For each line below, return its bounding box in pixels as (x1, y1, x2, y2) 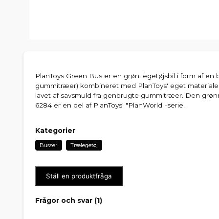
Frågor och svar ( (35, 196, 97, 205)
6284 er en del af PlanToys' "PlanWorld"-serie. (35, 101, 185, 109)
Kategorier (35, 126, 75, 135)
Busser (40, 141, 58, 149)
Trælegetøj (70, 141, 98, 149)
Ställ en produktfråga (46, 172, 112, 180)
